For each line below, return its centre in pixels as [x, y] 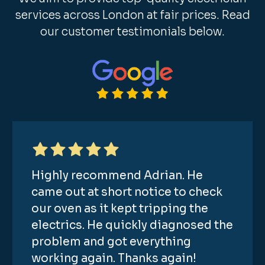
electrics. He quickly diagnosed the [132, 225]
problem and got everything [112, 242]
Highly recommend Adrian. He [117, 175]
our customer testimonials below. [132, 32]
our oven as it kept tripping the [120, 209]
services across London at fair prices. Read [132, 16]
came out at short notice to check [127, 192]
